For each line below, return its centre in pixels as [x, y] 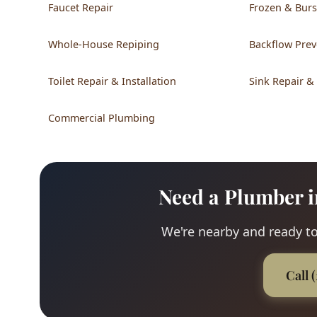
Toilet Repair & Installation [112, 81]
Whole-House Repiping [104, 44]
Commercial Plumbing [102, 117]
